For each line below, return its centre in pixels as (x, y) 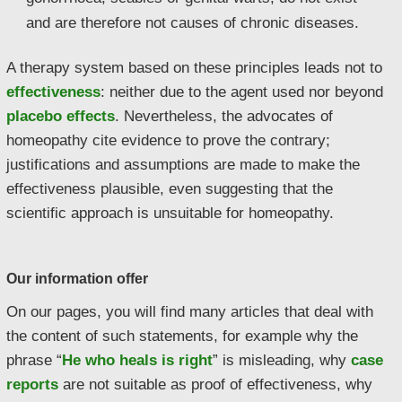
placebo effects (61, 116)
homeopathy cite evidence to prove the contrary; (168, 140)
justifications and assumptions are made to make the (183, 165)
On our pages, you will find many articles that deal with (190, 311)
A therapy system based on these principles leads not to (194, 68)
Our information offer (77, 278)
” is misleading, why (282, 359)
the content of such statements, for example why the (182, 335)
